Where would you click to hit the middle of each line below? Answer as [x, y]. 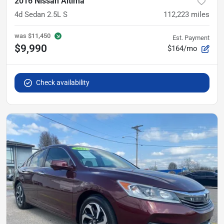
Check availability [63, 82]
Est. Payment [191, 38]
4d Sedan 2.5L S [41, 14]
